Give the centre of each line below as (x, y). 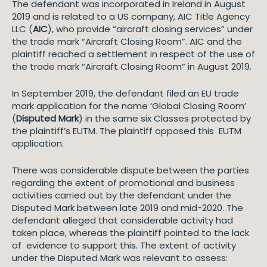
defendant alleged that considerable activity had (122, 220)
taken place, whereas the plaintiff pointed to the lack (131, 233)
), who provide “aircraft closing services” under (150, 29)
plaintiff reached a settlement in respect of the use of (133, 54)
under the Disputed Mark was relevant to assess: (120, 258)
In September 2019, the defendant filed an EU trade (125, 93)
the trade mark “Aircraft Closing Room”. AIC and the (127, 41)
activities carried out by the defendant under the (122, 195)
